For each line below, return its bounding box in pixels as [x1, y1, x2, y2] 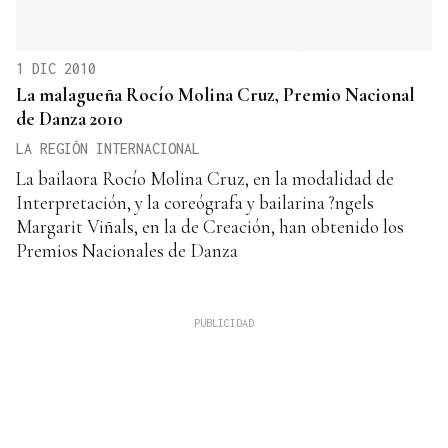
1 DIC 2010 [16, 60, 96, 78]
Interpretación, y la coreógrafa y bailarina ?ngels [16, 191, 374, 215]
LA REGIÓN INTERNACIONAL [16, 140, 200, 158]
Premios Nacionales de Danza [16, 239, 238, 263]
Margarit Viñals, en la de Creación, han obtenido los [16, 215, 404, 239]
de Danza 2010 [16, 107, 123, 131]
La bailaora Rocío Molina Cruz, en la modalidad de [16, 167, 394, 191]
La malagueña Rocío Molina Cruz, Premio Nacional [16, 83, 415, 107]
